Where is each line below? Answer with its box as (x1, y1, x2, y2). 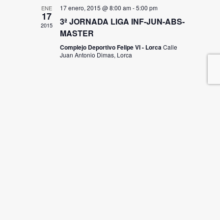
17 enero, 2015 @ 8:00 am (59, 3, 131, 12)
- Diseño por (64, 208, 96, 215)
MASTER (59, 27, 94, 39)
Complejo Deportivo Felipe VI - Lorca (59, 42, 163, 52)
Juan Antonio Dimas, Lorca (59, 50, 132, 59)
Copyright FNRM (24, 208, 64, 215)
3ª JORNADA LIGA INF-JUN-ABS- (59, 15, 185, 27)
